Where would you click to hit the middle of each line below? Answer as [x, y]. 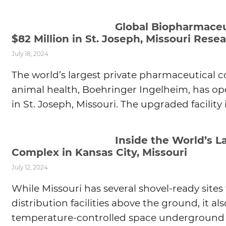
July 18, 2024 [30, 53]
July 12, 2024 [30, 167]
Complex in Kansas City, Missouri [101, 152]
